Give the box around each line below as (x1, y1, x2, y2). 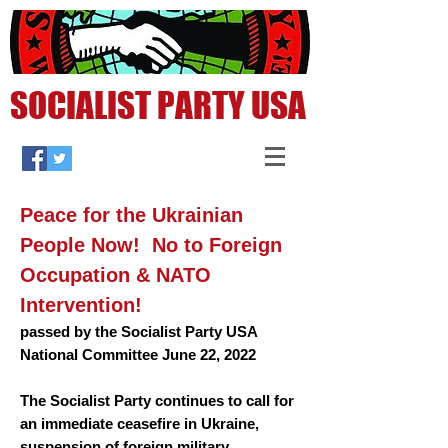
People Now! (20, 234, 152, 256)
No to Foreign (152, 234, 282, 256)
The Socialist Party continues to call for (20, 392, 294, 409)
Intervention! (20, 294, 142, 316)
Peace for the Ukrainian (20, 204, 243, 226)
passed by (20, 323, 95, 340)
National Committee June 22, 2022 (20, 346, 256, 363)
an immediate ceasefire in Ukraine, (20, 415, 259, 432)
